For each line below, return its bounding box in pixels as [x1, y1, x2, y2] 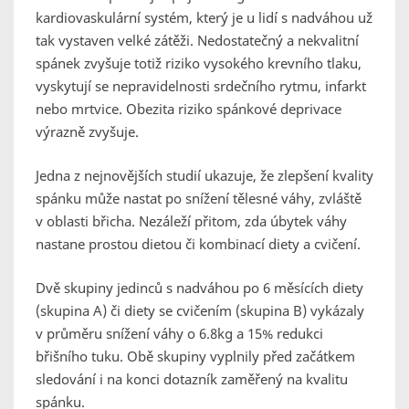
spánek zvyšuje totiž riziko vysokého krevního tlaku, [36, 54, 362, 73]
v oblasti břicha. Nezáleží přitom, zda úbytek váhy [36, 212, 347, 231]
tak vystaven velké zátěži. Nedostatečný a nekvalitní [36, 31, 359, 50]
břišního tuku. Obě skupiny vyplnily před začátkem [36, 347, 355, 366]
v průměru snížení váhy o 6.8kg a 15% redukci [36, 324, 323, 343]
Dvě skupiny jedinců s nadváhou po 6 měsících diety [36, 278, 363, 298]
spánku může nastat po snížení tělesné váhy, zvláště [36, 189, 362, 208]
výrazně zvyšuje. [36, 122, 139, 142]
